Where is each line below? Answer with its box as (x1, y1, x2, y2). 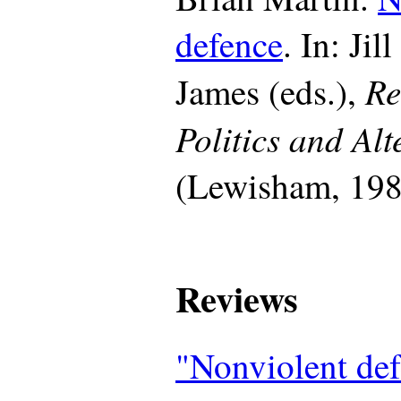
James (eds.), (175, 68, 365, 115)
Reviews (175, 272, 298, 326)
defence (175, 21, 283, 68)
